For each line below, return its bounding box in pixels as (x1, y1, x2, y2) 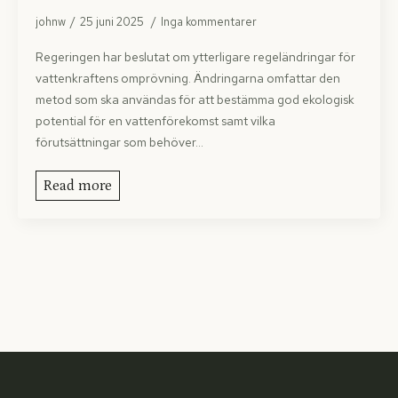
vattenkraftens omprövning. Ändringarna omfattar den (36, 70, 340, 86)
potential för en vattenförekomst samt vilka (36, 113, 275, 129)
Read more (44, 178, 112, 194)
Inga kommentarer (161, 14, 257, 29)
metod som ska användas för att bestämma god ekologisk (36, 92, 354, 107)
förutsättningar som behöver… (36, 134, 203, 150)
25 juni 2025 (80, 14, 147, 29)
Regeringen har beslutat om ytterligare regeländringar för (36, 49, 355, 65)
